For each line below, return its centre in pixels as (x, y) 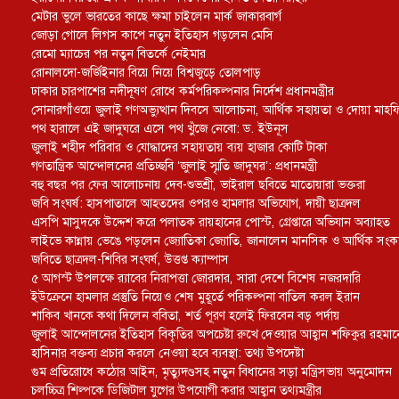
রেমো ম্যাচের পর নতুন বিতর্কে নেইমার (118, 53)
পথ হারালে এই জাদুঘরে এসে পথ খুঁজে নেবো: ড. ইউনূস (160, 128)
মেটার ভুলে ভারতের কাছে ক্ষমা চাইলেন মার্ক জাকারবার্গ (156, 16)
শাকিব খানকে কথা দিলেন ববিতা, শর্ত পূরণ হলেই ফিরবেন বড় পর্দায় (186, 315)
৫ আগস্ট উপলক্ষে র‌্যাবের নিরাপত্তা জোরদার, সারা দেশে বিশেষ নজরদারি (196, 278)
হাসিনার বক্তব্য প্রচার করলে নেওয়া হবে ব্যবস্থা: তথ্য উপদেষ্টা (167, 353)
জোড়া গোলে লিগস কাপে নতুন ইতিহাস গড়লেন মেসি (152, 35)
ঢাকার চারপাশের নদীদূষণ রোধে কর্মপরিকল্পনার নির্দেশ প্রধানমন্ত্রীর (183, 91)
